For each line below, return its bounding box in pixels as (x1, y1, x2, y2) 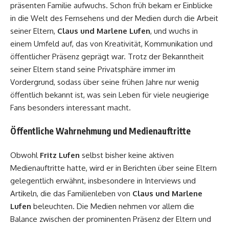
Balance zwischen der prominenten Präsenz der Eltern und (10, 214, 211, 224)
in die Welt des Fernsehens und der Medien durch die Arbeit (10, 13, 218, 23)
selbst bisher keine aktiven (80, 150, 174, 160)
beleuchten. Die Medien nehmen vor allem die (31, 201, 194, 211)
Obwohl (10, 150, 40, 160)
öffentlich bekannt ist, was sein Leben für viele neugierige (10, 89, 209, 100)
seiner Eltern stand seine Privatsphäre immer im (10, 64, 175, 74)
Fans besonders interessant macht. (10, 102, 131, 112)
